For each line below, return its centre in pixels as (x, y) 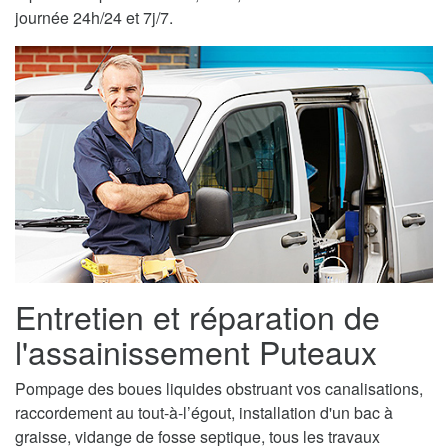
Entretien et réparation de (197, 315)
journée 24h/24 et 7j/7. (94, 18)
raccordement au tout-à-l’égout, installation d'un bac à (204, 412)
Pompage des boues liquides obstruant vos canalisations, (219, 388)
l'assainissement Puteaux (196, 350)
